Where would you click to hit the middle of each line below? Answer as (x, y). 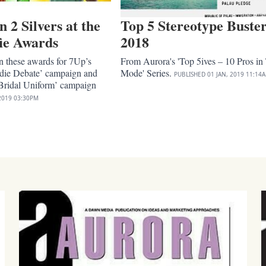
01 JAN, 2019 (225, 74)
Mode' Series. (147, 72)
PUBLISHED (189, 74)
